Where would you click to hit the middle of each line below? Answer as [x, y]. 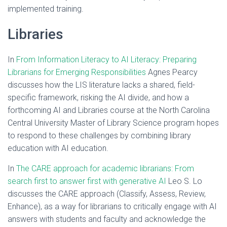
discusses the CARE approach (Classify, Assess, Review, [107, 194]
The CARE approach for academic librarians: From [105, 168]
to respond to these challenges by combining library [99, 136]
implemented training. [47, 9]
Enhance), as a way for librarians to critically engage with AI [112, 206]
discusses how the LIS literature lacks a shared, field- [101, 85]
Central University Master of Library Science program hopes [113, 123]
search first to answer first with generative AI [87, 181]
